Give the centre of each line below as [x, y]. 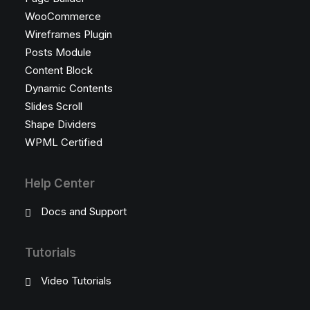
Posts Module [58, 52]
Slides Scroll [54, 106]
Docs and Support [83, 211]
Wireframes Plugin [69, 34]
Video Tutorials [76, 281]
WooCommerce [63, 16]
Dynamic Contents [69, 88]
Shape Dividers [61, 124]
